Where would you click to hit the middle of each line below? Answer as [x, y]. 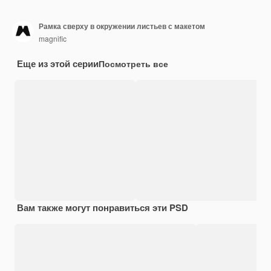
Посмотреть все [133, 63]
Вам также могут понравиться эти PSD [103, 207]
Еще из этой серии [58, 63]
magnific [53, 39]
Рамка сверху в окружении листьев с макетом [122, 26]
